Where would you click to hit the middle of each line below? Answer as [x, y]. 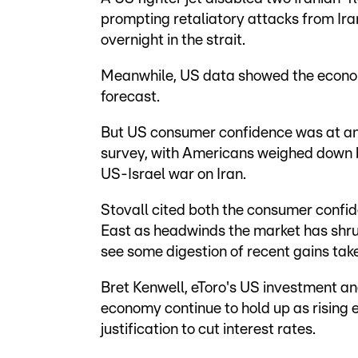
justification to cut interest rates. [208, 330]
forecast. [130, 97]
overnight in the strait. [173, 41]
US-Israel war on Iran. [173, 175]
